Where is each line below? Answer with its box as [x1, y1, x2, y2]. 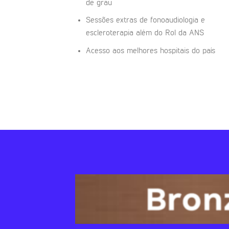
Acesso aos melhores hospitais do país [85, 47, 215, 55]
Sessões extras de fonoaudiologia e [85, 16, 205, 25]
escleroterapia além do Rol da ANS [85, 29, 204, 38]
